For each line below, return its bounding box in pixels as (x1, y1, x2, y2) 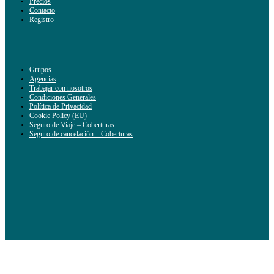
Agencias (29, 74, 56, 83)
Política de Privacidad (29, 102, 92, 111)
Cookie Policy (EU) (29, 111, 87, 120)
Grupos (29, 65, 51, 74)
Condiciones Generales (29, 92, 96, 102)
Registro (29, 15, 54, 24)
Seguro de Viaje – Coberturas (29, 120, 114, 129)
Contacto (29, 6, 55, 15)
